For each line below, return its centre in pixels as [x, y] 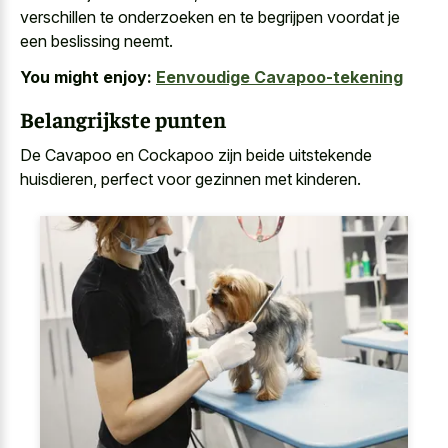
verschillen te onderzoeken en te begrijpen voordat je [210, 16]
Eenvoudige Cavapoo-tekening [279, 77]
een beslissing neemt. [96, 40]
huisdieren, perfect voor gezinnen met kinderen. [190, 179]
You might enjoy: [86, 77]
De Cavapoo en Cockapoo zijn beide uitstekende [196, 155]
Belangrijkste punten [123, 118]
